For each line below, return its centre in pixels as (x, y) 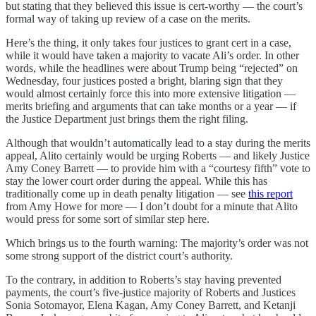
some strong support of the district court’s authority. (119, 255)
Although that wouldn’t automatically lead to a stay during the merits (158, 142)
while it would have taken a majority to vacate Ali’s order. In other (152, 55)
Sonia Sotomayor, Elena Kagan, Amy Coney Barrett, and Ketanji (151, 305)
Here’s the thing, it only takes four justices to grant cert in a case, (148, 42)
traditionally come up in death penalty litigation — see (127, 193)
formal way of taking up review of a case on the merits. (128, 18)
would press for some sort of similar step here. (108, 219)
